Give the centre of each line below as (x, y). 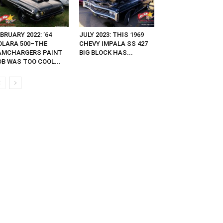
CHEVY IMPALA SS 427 (113, 44)
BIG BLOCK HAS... (106, 53)
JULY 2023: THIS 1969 (111, 35)
